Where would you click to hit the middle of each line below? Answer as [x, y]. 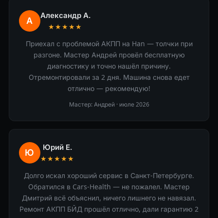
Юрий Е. [57, 147]
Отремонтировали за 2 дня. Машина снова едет [109, 77]
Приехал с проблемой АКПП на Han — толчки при [109, 44]
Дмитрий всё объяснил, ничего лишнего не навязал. [109, 198]
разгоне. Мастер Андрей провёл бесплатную [109, 55]
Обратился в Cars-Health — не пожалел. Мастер [109, 187]
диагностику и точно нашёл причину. [109, 66]
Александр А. [65, 15]
